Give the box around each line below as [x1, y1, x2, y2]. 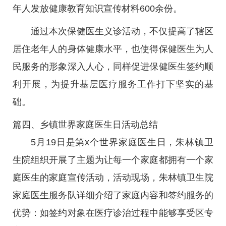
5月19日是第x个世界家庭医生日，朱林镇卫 [31, 137, 213, 147]
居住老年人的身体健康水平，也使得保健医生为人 [13, 44, 213, 54]
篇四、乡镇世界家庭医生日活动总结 [13, 120, 158, 130]
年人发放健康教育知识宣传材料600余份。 [13, 4, 182, 14]
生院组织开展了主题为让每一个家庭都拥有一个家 [13, 155, 213, 165]
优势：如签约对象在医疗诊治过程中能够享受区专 [13, 208, 213, 218]
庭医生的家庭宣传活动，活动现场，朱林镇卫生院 [13, 173, 213, 183]
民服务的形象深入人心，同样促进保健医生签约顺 [13, 62, 213, 72]
